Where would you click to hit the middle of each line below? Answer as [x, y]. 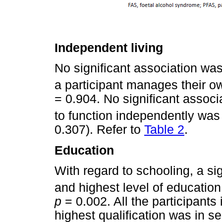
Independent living [109, 48]
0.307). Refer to [99, 130]
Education [84, 150]
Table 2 [164, 130]
